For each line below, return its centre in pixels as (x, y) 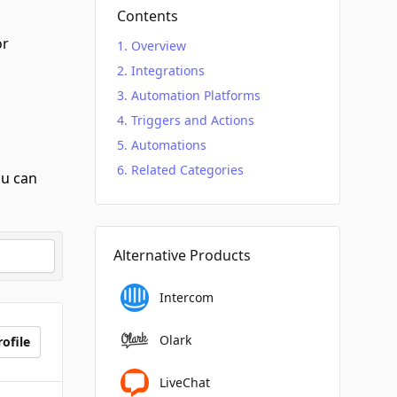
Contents (147, 16)
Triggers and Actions (192, 120)
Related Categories (187, 170)
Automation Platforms (195, 95)
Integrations (167, 70)
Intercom (186, 297)
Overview (158, 46)
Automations (168, 145)
